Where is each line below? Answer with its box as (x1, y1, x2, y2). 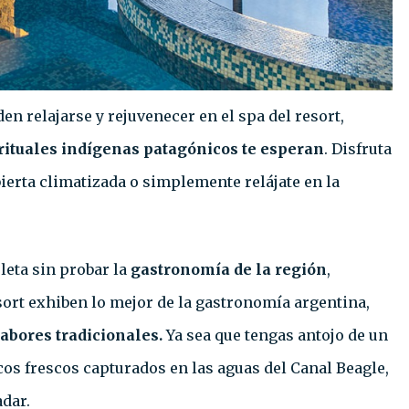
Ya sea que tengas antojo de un (163, 326, 388, 345)
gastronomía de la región (127, 260, 327, 279)
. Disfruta (324, 140, 392, 159)
